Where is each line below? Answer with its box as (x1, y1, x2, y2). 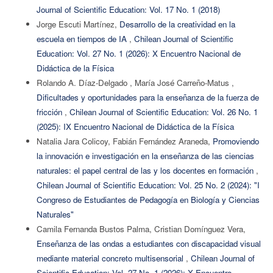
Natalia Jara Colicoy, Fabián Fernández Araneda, (36, 135, 213, 147)
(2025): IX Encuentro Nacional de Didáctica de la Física (36, 120, 234, 132)
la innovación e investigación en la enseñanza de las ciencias (36, 149, 254, 161)
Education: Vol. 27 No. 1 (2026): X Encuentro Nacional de (36, 47, 241, 59)
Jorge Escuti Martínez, (36, 18, 119, 30)
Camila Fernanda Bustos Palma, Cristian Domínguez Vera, (36, 222, 246, 235)
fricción (36, 105, 65, 118)
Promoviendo (212, 135, 259, 147)
